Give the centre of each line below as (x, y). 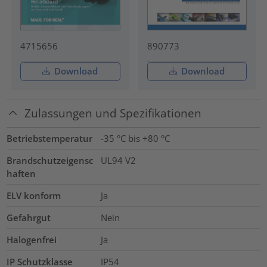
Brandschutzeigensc (50, 160)
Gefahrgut (29, 217)
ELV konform (34, 195)
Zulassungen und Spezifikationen (113, 113)
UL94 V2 (118, 160)
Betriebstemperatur (50, 138)
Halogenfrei (32, 239)
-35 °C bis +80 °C (135, 138)
